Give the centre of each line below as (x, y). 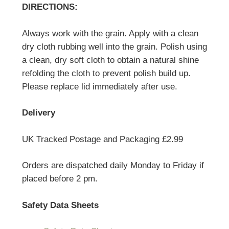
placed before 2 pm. (60, 179)
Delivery (40, 113)
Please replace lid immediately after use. (99, 86)
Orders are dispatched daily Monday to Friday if (113, 166)
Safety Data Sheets (60, 205)
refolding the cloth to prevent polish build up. (106, 73)
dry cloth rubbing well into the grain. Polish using (114, 47)
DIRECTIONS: (50, 7)
